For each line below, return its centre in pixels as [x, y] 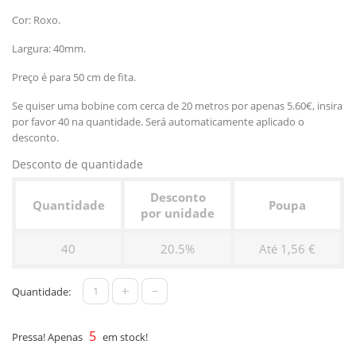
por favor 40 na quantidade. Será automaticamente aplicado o [158, 121]
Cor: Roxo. [36, 19]
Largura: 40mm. [49, 48]
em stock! [124, 337]
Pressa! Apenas [48, 337]
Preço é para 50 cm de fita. [74, 77]
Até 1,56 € [287, 248]
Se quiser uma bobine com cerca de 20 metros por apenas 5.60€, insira [177, 105]
